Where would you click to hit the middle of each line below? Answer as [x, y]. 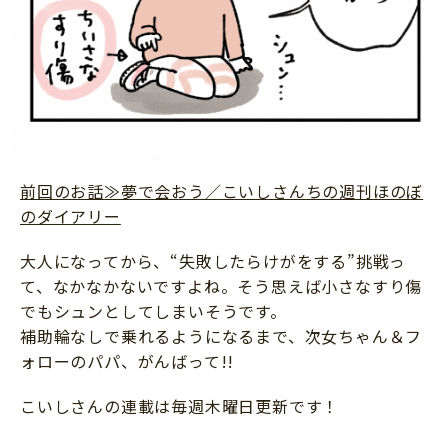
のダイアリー [70, 216]
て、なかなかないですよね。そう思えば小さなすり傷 [221, 286]
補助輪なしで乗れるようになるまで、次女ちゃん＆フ [221, 336]
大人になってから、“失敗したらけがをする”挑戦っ [213, 261]
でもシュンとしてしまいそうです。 [153, 311]
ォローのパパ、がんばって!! [127, 361]
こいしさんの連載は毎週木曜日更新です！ [180, 406]
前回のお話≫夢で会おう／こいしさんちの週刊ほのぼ [222, 191]
